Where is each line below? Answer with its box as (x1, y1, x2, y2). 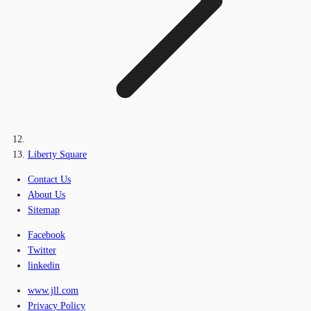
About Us (28, 189, 65, 200)
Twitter (28, 244, 56, 255)
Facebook (28, 229, 65, 240)
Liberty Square (28, 149, 87, 160)
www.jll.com (28, 285, 78, 296)
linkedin (28, 260, 60, 271)
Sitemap (28, 204, 60, 215)
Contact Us (28, 174, 71, 185)
